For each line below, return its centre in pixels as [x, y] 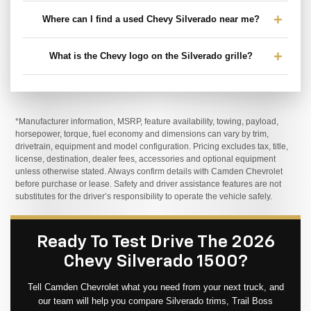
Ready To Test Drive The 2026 [155, 243]
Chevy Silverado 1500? [155, 262]
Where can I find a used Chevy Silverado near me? [151, 19]
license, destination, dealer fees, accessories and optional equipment [145, 159]
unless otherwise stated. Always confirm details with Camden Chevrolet [149, 172]
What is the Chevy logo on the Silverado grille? [151, 56]
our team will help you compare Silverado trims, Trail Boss [155, 301]
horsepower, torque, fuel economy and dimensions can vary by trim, [142, 134]
